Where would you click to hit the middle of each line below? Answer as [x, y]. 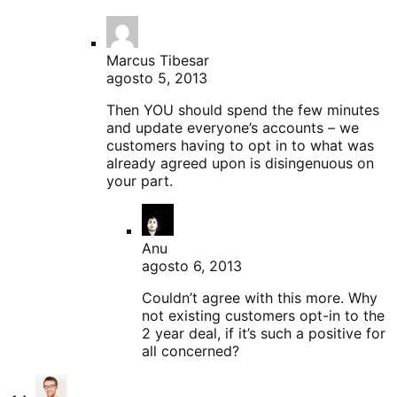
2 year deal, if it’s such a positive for [264, 333]
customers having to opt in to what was [240, 145]
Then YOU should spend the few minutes [243, 109]
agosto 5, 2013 [157, 78]
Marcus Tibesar [158, 60]
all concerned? [191, 350]
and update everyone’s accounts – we [233, 127]
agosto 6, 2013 [192, 265]
